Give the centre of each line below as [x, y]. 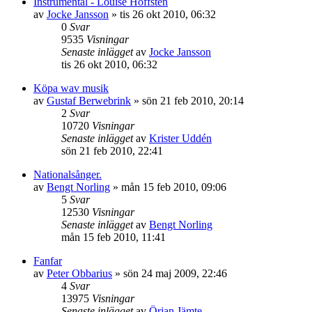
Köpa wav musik [71, 88]
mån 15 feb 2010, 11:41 [114, 237]
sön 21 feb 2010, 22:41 [112, 151]
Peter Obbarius [79, 273]
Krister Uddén [180, 138]
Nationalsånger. [68, 174]
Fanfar [48, 261]
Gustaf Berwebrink [89, 101]
